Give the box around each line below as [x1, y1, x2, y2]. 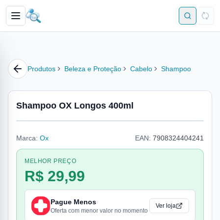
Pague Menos [51, 198, 96, 206]
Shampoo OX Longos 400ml [16, 101, 134, 110]
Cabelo [130, 65, 152, 73]
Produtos [27, 65, 55, 73]
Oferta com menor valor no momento [51, 207, 148, 214]
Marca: [16, 134, 38, 142]
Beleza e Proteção [64, 65, 121, 73]
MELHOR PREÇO [25, 158, 77, 165]
